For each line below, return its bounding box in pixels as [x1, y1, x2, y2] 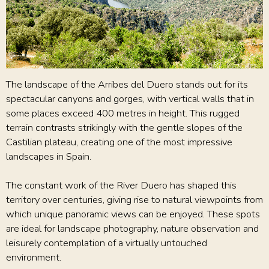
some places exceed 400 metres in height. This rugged [6, 106, 240, 120]
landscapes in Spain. [6, 149, 91, 163]
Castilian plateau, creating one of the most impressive [6, 134, 232, 149]
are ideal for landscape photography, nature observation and [6, 221, 259, 235]
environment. [6, 250, 61, 264]
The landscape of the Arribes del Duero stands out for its [6, 77, 248, 91]
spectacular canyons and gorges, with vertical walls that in [6, 91, 254, 106]
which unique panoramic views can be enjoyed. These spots [6, 207, 260, 221]
